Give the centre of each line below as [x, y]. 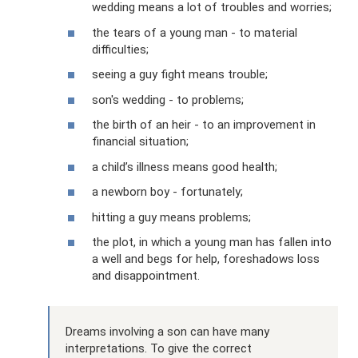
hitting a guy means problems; [171, 217]
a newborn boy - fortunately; [167, 192]
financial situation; [140, 142]
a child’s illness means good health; [185, 167]
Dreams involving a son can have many [167, 332]
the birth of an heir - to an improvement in [204, 125]
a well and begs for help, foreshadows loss [206, 259]
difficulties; [120, 49]
